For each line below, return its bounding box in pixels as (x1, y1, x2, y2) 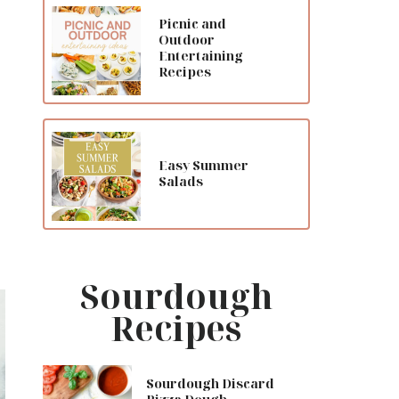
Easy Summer (159, 157, 248, 175)
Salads (159, 173, 203, 191)
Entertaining (159, 47, 243, 65)
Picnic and (159, 15, 226, 33)
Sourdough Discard (146, 374, 274, 392)
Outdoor (159, 31, 215, 49)
